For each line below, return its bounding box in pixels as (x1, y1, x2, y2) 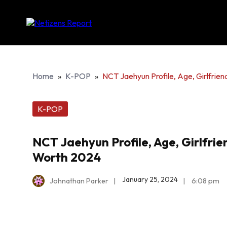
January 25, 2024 (122, 175, 178, 184)
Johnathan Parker (50, 176, 108, 185)
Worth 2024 (32, 149, 101, 165)
